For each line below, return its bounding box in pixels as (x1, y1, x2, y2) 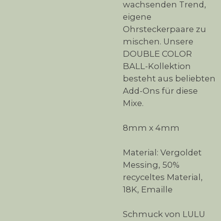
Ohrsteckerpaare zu (123, 24, 206, 34)
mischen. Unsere (123, 36, 193, 46)
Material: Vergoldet (123, 147, 202, 157)
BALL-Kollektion (123, 61, 191, 71)
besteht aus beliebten (123, 73, 216, 83)
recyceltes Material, (123, 172, 203, 182)
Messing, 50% (123, 159, 180, 170)
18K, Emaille (123, 184, 173, 194)
